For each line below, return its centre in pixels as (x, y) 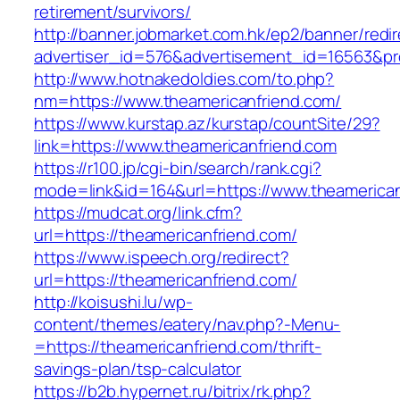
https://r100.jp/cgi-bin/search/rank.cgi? (178, 168)
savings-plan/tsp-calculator (138, 369)
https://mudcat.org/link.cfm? (138, 213)
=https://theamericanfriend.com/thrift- (178, 347)
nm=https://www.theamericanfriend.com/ (188, 101)
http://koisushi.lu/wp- (113, 302)
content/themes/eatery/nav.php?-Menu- (187, 325)
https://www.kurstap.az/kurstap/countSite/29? (207, 124)
